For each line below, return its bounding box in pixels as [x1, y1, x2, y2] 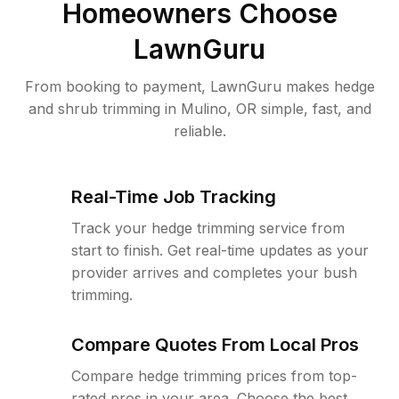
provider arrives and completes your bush [71, 264, 357, 281]
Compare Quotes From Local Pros [71, 334, 359, 355]
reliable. [173, 122, 226, 140]
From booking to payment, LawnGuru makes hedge [24, 77, 375, 95]
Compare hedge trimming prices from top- [71, 367, 357, 385]
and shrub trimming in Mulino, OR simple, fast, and [28, 100, 371, 118]
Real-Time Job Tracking [71, 186, 276, 208]
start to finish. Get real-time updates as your [71, 241, 369, 259]
